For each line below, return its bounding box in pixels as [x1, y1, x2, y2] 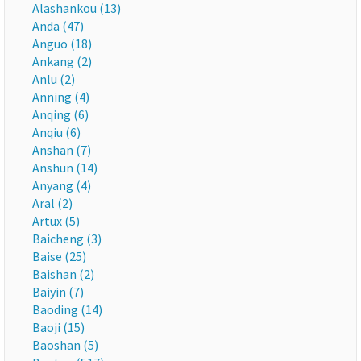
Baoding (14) [32, 301, 102, 317]
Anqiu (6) [32, 124, 81, 140]
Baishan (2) [32, 266, 94, 282]
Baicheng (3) [32, 230, 102, 247]
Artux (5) [32, 213, 80, 229]
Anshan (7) [32, 142, 91, 158]
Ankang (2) [32, 53, 92, 69]
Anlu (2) [32, 71, 75, 87]
